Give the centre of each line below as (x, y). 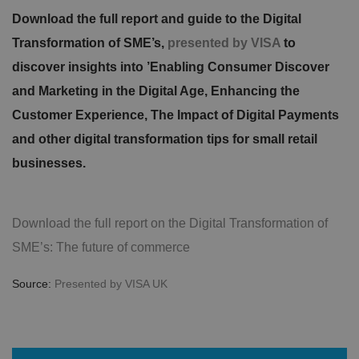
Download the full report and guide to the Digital (157, 18)
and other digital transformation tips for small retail (165, 139)
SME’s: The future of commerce (101, 247)
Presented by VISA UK (111, 283)
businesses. (49, 163)
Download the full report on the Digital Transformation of (170, 223)
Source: (33, 283)
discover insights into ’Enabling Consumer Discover (171, 67)
